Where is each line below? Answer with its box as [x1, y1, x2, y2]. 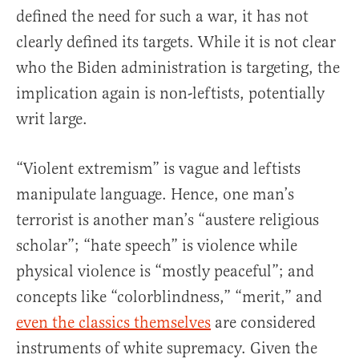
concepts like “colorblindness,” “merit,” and [16, 287, 322, 308]
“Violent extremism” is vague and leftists [16, 159, 301, 179]
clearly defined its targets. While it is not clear [16, 32, 336, 53]
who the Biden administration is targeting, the [16, 58, 340, 79]
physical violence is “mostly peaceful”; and [16, 261, 314, 282]
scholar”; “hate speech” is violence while [16, 236, 297, 256]
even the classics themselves [16, 313, 211, 333]
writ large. [16, 109, 87, 130]
